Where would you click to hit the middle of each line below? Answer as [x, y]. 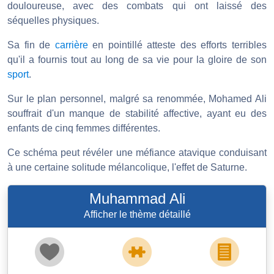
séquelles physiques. [53, 21]
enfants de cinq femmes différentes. [84, 128]
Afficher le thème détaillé [137, 215]
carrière [71, 45]
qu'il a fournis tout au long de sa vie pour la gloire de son [137, 60]
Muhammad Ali [137, 199]
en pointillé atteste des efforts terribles [177, 45]
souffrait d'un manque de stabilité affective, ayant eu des [137, 114]
